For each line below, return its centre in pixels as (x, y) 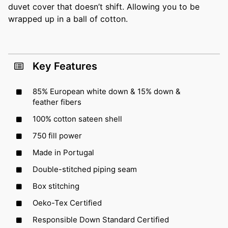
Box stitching (56, 186)
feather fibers (57, 102)
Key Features (65, 66)
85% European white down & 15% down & (107, 92)
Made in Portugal (63, 153)
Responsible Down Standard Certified (101, 220)
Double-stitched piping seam (85, 169)
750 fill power (57, 136)
